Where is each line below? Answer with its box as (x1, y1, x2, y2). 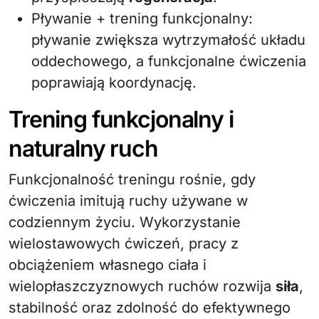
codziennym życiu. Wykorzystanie (9, 214, 241, 231)
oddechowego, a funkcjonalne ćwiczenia (31, 53, 306, 70)
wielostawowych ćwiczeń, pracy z (9, 235, 239, 252)
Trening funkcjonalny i (9, 105, 234, 133)
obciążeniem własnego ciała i (9, 256, 206, 273)
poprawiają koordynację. (31, 74, 197, 91)
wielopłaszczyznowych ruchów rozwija (9, 278, 276, 295)
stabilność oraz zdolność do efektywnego (9, 299, 291, 316)
